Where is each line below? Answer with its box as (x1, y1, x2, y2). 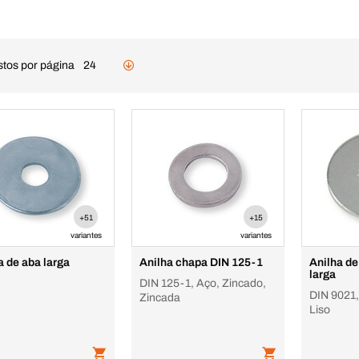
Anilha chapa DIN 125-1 (139, 256, 263, 268)
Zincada (139, 292, 181, 304)
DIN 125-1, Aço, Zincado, (139, 277, 266, 289)
